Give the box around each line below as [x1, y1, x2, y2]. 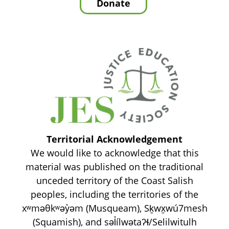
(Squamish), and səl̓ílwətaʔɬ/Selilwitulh [32, 216, 197, 228]
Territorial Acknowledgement [47, 133, 182, 145]
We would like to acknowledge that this [30, 147, 199, 159]
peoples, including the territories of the [31, 188, 198, 200]
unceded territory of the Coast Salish [36, 174, 193, 187]
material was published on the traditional [26, 161, 203, 173]
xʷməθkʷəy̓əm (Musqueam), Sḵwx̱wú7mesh [21, 202, 208, 214]
